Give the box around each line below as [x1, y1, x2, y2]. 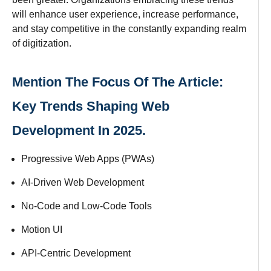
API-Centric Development [21, 247, 131, 258]
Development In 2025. [12, 122, 146, 138]
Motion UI [21, 224, 62, 235]
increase [143, 8, 180, 19]
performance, [180, 8, 238, 19]
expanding [174, 23, 220, 34]
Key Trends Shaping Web [12, 98, 169, 114]
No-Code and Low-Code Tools [21, 200, 152, 211]
